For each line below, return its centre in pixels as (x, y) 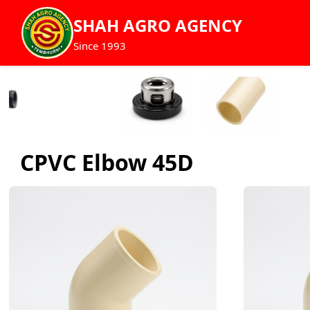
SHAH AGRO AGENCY (158, 25)
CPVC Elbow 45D (107, 162)
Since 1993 (100, 45)
